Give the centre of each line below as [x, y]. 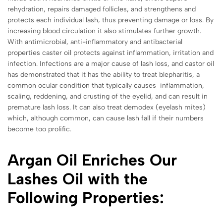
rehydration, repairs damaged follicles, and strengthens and [102, 9]
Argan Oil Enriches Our [92, 160]
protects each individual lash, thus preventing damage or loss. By [111, 20]
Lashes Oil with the [78, 179]
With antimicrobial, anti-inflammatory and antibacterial [95, 42]
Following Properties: [86, 197]
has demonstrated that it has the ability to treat [83, 74]
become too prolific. [39, 129]
